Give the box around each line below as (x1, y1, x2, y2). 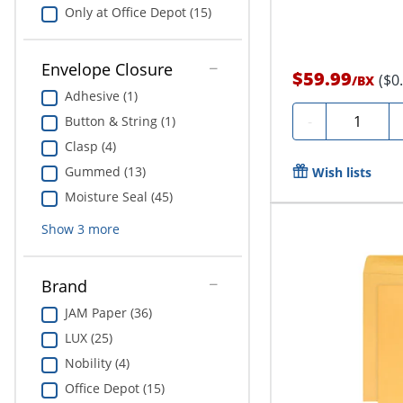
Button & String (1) (64, 112, 175, 130)
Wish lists (312, 163, 372, 181)
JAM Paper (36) (64, 304, 152, 322)
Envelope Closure (40, 58, 173, 81)
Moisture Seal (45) (64, 188, 173, 206)
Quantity (333, 108, 392, 129)
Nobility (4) (64, 354, 130, 372)
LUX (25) (64, 329, 112, 347)
